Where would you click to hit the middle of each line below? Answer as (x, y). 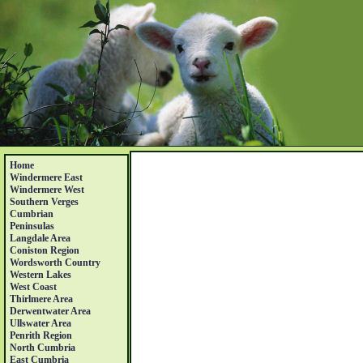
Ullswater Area (41, 323)
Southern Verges (44, 202)
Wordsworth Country (55, 263)
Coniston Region (45, 250)
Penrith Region (41, 335)
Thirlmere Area (41, 299)
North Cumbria (43, 348)
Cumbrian (32, 214)
